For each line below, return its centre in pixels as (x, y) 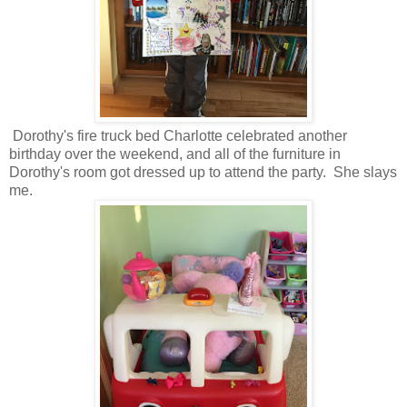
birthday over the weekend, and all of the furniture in (175, 154)
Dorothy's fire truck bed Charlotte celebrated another (178, 135)
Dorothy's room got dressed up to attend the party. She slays (203, 172)
